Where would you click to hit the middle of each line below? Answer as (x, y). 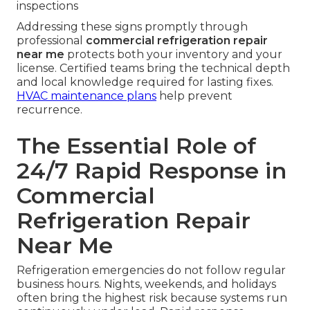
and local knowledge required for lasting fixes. (145, 82)
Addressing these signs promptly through (132, 27)
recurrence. (49, 110)
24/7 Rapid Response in (152, 171)
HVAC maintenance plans (86, 96)
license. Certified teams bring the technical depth (153, 69)
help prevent (194, 96)
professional (51, 41)
